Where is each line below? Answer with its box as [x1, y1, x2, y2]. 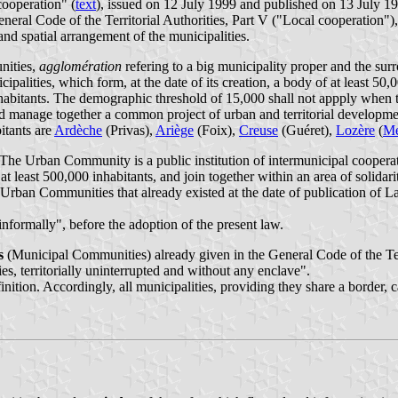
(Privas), [102, 123, 155, 139]
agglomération [39, 59, 122, 75]
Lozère [336, 123, 375, 139]
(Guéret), [278, 123, 336, 139]
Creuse [239, 123, 278, 139]
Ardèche [54, 123, 102, 139]
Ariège [155, 123, 194, 139]
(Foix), [194, 123, 239, 139]
